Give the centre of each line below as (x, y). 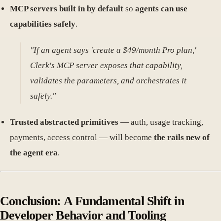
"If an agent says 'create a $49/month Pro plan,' (113, 50)
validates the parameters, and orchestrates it (109, 81)
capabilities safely (43, 24)
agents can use (161, 9)
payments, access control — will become (82, 137)
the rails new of (182, 137)
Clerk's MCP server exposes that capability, (107, 66)
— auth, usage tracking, (161, 122)
